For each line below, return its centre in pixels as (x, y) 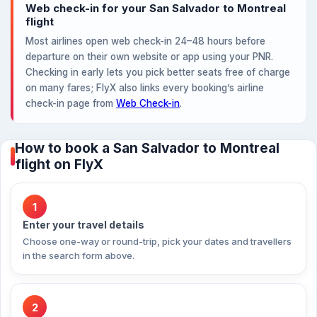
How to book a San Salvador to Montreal (147, 148)
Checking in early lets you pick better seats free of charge (158, 72)
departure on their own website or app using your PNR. (149, 57)
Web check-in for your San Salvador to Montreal (156, 8)
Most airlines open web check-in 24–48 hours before (145, 41)
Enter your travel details (83, 225)
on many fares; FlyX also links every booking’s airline (145, 88)
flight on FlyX (59, 165)
